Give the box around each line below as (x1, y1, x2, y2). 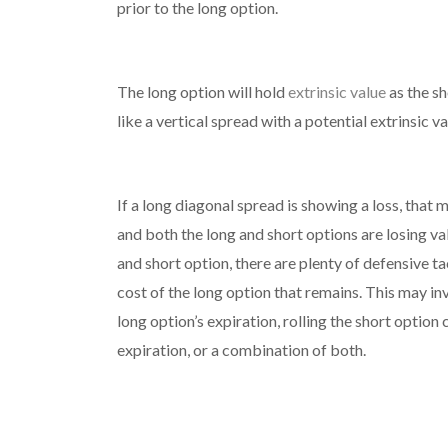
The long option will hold (116, 81, 288, 101)
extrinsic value (287, 81, 386, 101)
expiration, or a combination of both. (116, 339, 366, 359)
